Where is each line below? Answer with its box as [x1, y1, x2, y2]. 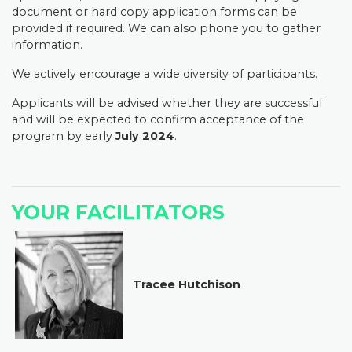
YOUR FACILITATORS [12, 200, 225, 224]
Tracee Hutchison [133, 277, 240, 291]
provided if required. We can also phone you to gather [12, 21, 321, 35]
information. [12, 38, 82, 52]
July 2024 [112, 129, 174, 143]
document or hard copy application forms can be [12, 5, 297, 19]
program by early [12, 129, 112, 143]
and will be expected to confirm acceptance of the [12, 112, 304, 126]
